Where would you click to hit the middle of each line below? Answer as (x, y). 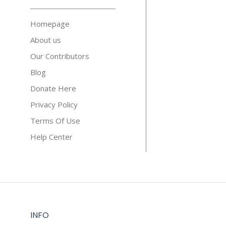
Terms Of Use (55, 121)
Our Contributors (60, 56)
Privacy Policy (54, 104)
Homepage (50, 24)
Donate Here (53, 88)
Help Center (51, 137)
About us (46, 40)
